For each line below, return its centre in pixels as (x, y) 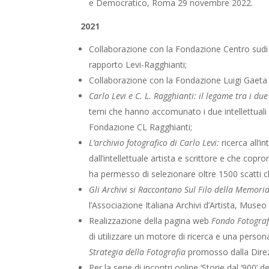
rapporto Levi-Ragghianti (137, 65)
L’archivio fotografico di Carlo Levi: (156, 143)
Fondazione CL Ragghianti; (141, 127)
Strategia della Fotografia (138, 252)
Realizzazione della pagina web (150, 221)
